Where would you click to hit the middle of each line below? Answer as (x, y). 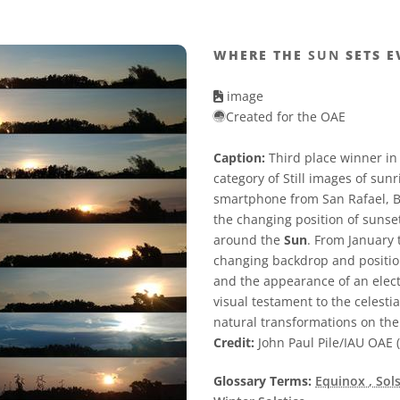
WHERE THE (261, 55)
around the (249, 240)
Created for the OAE (286, 117)
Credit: (234, 343)
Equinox (342, 381)
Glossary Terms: (262, 381)
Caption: (239, 158)
